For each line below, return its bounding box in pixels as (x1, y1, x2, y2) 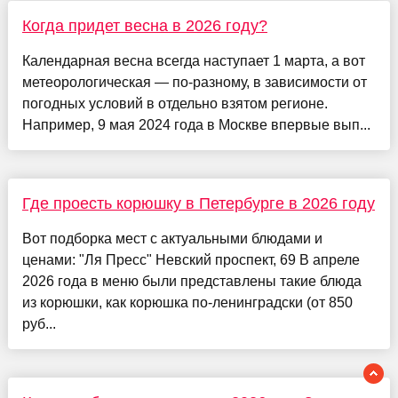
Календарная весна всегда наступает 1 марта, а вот (21, 53, 365, 69)
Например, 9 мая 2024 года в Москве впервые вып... (21, 117, 370, 133)
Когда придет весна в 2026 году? (21, 17, 267, 36)
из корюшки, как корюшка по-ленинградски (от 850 (21, 295, 353, 311)
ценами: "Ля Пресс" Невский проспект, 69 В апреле (21, 252, 360, 268)
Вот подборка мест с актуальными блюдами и (21, 231, 322, 247)
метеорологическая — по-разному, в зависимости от (21, 75, 367, 91)
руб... (21, 316, 56, 332)
